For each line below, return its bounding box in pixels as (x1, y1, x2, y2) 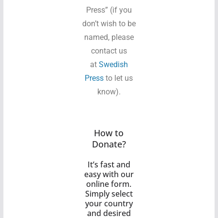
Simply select (85, 188, 133, 199)
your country (85, 198, 133, 209)
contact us (91, 46, 127, 55)
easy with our (84, 169, 134, 180)
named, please (84, 33, 134, 42)
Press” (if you (86, 5, 132, 15)
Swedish (98, 60, 128, 69)
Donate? (91, 138, 126, 150)
